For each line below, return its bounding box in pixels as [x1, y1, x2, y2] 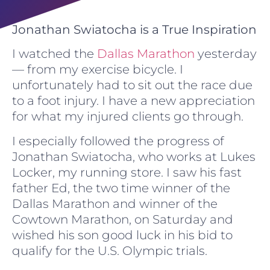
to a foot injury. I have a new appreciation [12, 93, 255, 108]
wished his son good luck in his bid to [12, 227, 233, 242]
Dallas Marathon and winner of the [12, 196, 218, 211]
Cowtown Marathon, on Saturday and [12, 212, 233, 227]
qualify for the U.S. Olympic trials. [12, 243, 207, 258]
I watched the [12, 46, 97, 61]
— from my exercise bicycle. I [12, 62, 183, 77]
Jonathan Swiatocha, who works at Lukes [12, 149, 256, 164]
